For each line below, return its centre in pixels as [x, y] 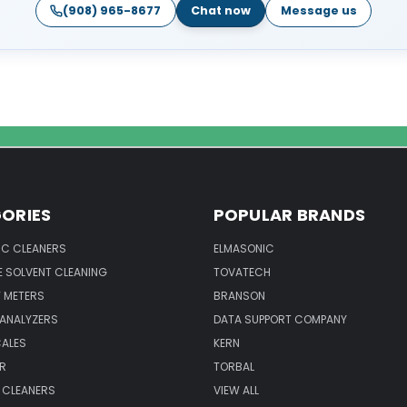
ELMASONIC [243, 249]
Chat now [221, 11]
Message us [318, 11]
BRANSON [239, 296]
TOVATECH [242, 273]
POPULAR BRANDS [289, 215]
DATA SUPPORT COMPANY [280, 320]
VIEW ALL [236, 391]
